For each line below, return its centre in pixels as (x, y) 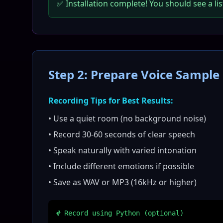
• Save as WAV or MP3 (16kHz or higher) (122, 182)
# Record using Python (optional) (120, 213)
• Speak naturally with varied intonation (122, 150)
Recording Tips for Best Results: (111, 101)
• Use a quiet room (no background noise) (127, 118)
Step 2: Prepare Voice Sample (134, 74)
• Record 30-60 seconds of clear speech (122, 134)
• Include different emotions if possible (121, 166)
